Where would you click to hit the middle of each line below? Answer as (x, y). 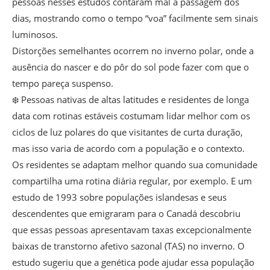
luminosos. (35, 35)
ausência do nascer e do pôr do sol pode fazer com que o (130, 67)
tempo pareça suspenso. (63, 83)
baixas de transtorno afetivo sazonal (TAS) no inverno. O (128, 246)
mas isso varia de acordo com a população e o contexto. (128, 149)
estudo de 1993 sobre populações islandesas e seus (119, 197)
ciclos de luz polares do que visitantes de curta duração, (127, 132)
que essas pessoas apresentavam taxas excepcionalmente (132, 230)
